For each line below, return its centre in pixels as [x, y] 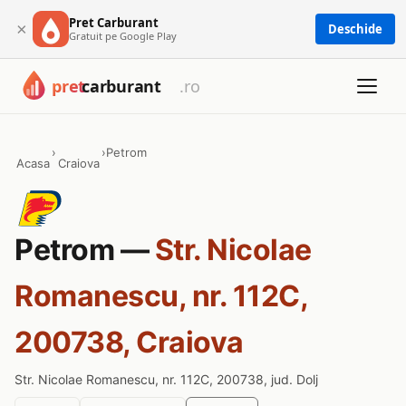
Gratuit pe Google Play [123, 35]
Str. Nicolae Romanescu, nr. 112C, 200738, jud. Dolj [166, 379]
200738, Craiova [129, 342]
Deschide [355, 29]
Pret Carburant [114, 22]
